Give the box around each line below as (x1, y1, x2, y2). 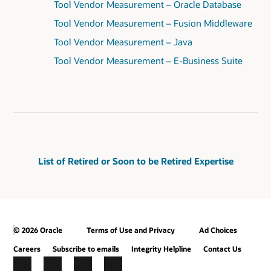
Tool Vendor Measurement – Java (53, 35, 192, 48)
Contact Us (203, 244, 241, 254)
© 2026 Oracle (13, 224, 62, 235)
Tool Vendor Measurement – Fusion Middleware (53, 16, 252, 29)
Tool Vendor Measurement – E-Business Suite (53, 54, 243, 67)
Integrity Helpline (131, 244, 191, 254)
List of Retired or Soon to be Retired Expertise (38, 154, 233, 167)
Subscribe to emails (53, 244, 119, 254)
